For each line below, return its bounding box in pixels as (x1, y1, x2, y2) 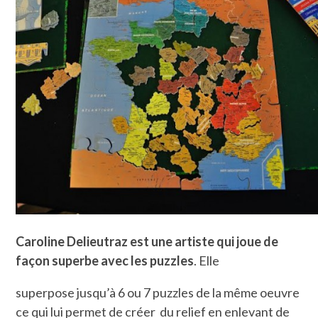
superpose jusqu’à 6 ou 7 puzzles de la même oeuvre (16, 284, 300, 300)
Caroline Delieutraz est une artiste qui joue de (16, 233, 279, 249)
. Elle (194, 252, 220, 268)
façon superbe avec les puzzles (16, 252, 194, 268)
